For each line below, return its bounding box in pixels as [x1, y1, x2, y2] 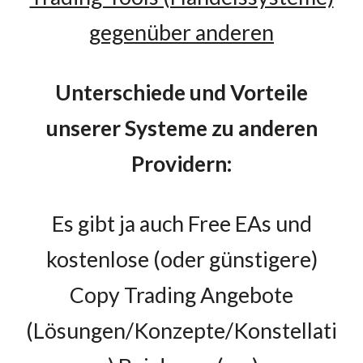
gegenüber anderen [89, 19, 274, 45]
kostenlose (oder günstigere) [45, 246, 318, 272]
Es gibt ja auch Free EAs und [51, 211, 312, 237]
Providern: [130, 151, 233, 177]
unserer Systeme [45, 115, 211, 141]
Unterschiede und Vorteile [55, 79, 308, 105]
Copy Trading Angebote [70, 282, 293, 308]
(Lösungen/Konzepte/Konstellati [26, 318, 337, 344]
